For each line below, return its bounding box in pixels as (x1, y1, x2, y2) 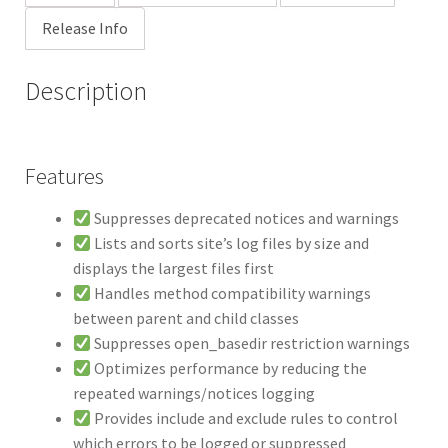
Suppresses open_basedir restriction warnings (90, 333, 410, 354)
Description (24, 75, 147, 108)
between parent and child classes (72, 308, 299, 329)
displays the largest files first (72, 258, 274, 279)
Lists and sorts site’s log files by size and (90, 233, 369, 254)
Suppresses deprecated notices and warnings (90, 208, 399, 229)
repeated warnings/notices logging (72, 383, 315, 404)
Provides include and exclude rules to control (90, 408, 398, 429)
